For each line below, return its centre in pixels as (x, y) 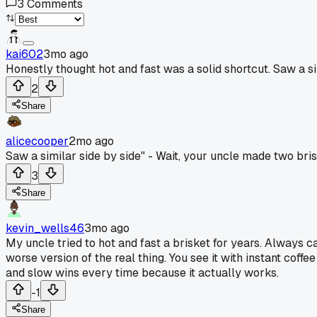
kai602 (24, 54)
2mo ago (91, 141)
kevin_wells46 (45, 228)
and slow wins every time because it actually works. (142, 272)
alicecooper (37, 141)
